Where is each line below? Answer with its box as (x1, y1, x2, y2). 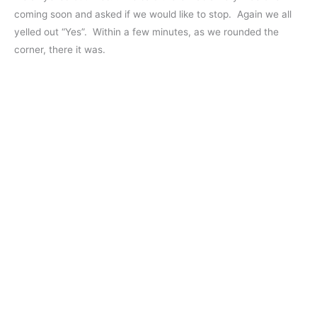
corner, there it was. (14, 43, 105, 55)
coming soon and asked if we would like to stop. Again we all (14, 8, 292, 20)
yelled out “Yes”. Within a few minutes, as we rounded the (14, 25, 279, 38)
